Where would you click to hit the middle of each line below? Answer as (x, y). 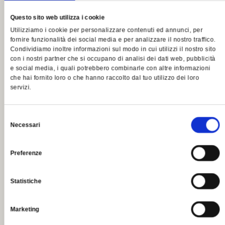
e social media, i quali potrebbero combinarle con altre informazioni (110, 69)
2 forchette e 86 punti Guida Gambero (109, 103)
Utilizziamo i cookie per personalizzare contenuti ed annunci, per (106, 30)
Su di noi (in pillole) (57, 159)
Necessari (25, 125)
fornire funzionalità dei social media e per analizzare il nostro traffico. (113, 40)
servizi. (21, 88)
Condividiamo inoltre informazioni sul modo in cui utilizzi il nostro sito (113, 49)
